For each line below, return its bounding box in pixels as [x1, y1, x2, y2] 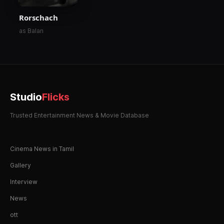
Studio [10, 90, 42, 103]
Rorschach [19, 12, 58, 22]
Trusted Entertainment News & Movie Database [10, 111, 149, 119]
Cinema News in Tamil [10, 144, 74, 152]
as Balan [19, 26, 43, 34]
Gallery [10, 161, 31, 169]
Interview [10, 177, 37, 185]
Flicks [42, 90, 69, 103]
